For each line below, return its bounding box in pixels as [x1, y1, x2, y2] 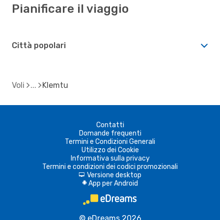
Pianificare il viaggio [12, 1, 129, 16]
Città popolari [12, 40, 66, 50]
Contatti [96, 120, 124, 129]
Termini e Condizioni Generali [65, 137, 155, 146]
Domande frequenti [79, 129, 141, 137]
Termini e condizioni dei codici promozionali [42, 162, 178, 171]
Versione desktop [87, 170, 141, 179]
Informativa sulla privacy [70, 154, 150, 163]
